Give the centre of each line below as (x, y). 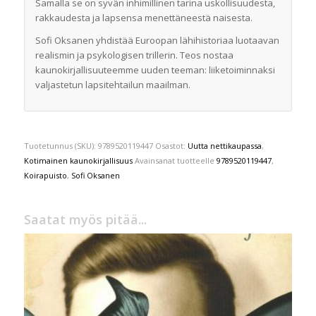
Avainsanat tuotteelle (175, 160)
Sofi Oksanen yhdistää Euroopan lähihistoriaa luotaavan (157, 40)
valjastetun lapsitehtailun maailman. (113, 84)
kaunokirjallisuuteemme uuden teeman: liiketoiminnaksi (155, 69)
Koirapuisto (45, 175)
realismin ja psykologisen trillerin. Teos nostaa (134, 55)
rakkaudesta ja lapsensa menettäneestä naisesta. (144, 17)
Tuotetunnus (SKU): (61, 145)
